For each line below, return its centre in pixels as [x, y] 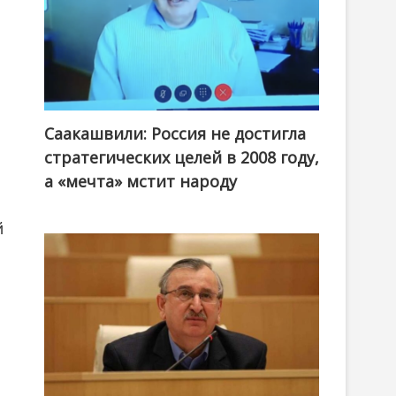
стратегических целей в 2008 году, [182, 158]
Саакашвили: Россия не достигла [175, 134]
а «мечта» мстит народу [141, 182]
